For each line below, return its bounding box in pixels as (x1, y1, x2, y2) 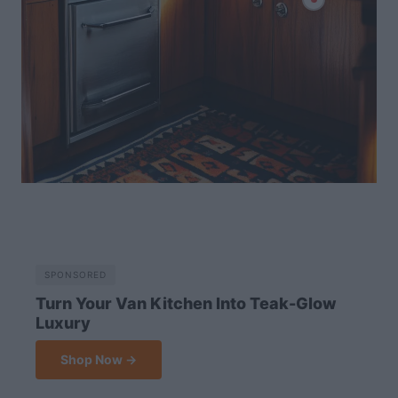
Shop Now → (60, 352, 137, 368)
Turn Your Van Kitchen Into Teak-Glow (36, 294, 337, 314)
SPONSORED (44, 269, 107, 281)
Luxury (36, 314, 91, 333)
